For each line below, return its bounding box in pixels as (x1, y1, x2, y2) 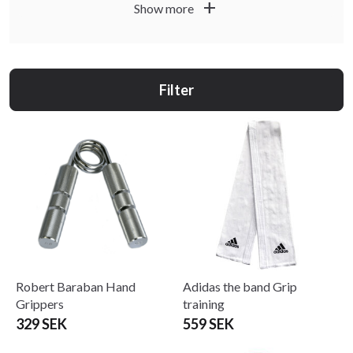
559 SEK (183, 314, 234, 333)
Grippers (16, 295, 64, 311)
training (183, 295, 225, 311)
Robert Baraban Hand (16, 278, 136, 294)
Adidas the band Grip (183, 278, 297, 294)
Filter (159, 80, 194, 98)
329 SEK (16, 314, 67, 333)
